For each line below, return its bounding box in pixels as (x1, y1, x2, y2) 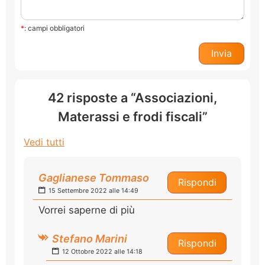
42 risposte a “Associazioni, (48, 89, 217, 105)
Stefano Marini (52, 232, 127, 245)
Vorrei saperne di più (38, 203, 135, 216)
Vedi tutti (24, 135, 64, 148)
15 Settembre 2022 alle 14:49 (47, 186, 138, 195)
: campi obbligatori (24, 23, 85, 33)
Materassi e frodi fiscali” (57, 108, 208, 124)
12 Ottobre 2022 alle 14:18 (60, 247, 143, 256)
